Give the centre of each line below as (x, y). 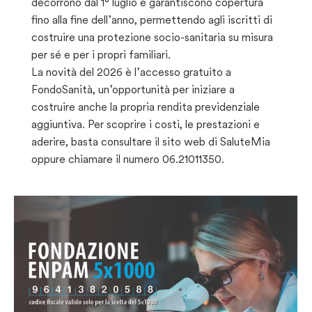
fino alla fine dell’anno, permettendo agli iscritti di (152, 19)
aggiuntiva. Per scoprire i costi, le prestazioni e (146, 124)
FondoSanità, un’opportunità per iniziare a (133, 89)
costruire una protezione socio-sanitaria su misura (152, 37)
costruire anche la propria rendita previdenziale (146, 107)
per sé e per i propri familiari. (101, 54)
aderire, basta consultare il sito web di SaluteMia (151, 141)
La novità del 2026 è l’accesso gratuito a (131, 72)
